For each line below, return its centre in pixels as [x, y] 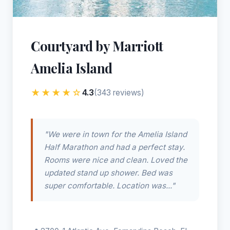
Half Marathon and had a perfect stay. [114, 147]
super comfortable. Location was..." [110, 186]
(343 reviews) [119, 93]
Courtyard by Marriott [97, 46]
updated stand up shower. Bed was [108, 173]
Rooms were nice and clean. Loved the [116, 160]
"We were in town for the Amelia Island [116, 135]
